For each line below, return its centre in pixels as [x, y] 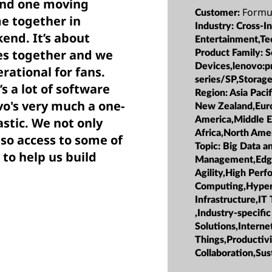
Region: [212, 93]
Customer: [219, 12]
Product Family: [230, 53]
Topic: [209, 146]
